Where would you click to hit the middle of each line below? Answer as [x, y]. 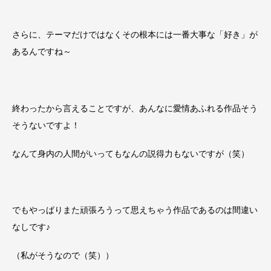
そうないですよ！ [46, 125]
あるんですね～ [42, 52]
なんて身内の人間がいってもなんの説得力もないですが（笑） [131, 153]
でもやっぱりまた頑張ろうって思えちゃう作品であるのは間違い [135, 210]
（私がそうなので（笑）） [63, 255]
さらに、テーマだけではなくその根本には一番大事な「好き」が [135, 35]
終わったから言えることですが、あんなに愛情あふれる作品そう [135, 108]
